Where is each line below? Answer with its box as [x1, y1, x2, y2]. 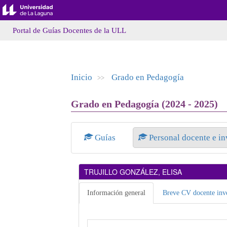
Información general [87, 189, 145, 197]
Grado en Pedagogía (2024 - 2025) [70, 98, 218, 109]
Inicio [70, 72, 92, 82]
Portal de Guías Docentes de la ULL [13, 26, 126, 34]
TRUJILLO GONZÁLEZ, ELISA [84, 167, 182, 177]
